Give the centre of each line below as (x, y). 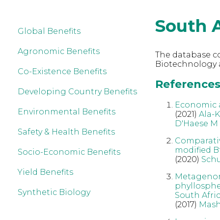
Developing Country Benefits (77, 92)
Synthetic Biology (54, 192)
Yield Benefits (45, 172)
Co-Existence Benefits (62, 71)
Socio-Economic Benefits (69, 152)
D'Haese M (196, 123)
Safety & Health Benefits (66, 132)
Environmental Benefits (67, 112)
